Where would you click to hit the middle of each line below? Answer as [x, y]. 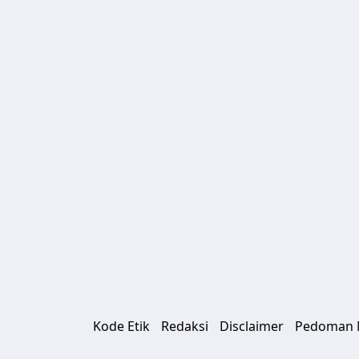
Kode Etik [121, 326]
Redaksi [185, 326]
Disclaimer [252, 326]
